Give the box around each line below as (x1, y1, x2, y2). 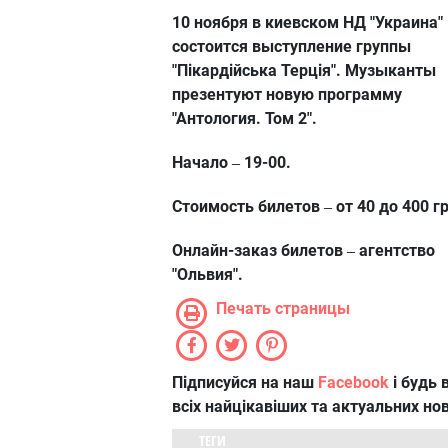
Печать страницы (216, 299, 350, 318)
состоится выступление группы (172, 37, 411, 56)
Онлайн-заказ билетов (172, 241, 347, 260)
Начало (172, 153, 232, 172)
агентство (355, 241, 435, 260)
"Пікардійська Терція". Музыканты (172, 61, 436, 80)
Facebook (318, 373, 389, 392)
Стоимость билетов (172, 197, 324, 216)
